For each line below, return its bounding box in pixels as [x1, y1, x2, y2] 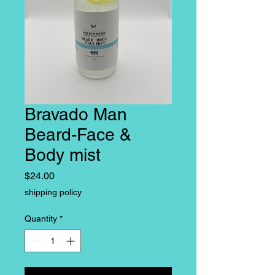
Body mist [25, 145, 101, 165]
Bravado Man [25, 104, 127, 124]
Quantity [25, 214, 57, 223]
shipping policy [25, 187, 82, 197]
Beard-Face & [25, 125, 131, 144]
